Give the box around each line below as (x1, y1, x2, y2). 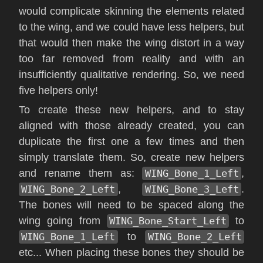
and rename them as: (19, 167, 143, 179)
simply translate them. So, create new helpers (19, 151, 244, 163)
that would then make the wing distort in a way (19, 37, 244, 49)
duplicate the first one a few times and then (19, 135, 244, 147)
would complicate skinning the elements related (19, 5, 244, 18)
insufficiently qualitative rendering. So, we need (19, 69, 244, 81)
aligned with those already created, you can (19, 119, 244, 131)
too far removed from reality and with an (19, 53, 244, 65)
